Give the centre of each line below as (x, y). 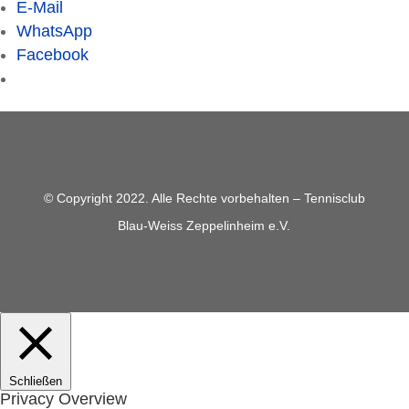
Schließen (36, 381)
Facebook (52, 54)
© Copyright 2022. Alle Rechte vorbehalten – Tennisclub (204, 198)
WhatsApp (54, 31)
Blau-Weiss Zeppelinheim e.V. (204, 225)
